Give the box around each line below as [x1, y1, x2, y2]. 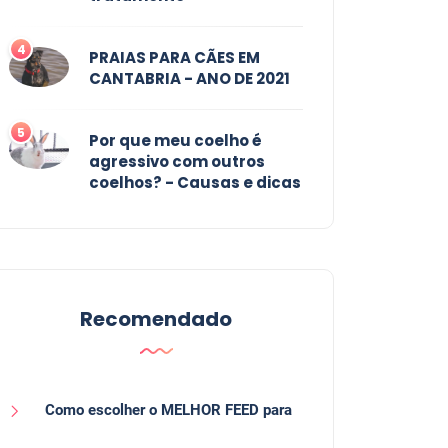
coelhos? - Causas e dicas [89, 172, 301, 194]
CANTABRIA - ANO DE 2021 [89, 68, 290, 90]
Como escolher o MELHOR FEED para [45, 401, 292, 420]
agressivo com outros [89, 151, 265, 173]
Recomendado [80, 305, 232, 334]
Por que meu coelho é [89, 130, 262, 152]
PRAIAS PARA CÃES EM [89, 47, 260, 69]
